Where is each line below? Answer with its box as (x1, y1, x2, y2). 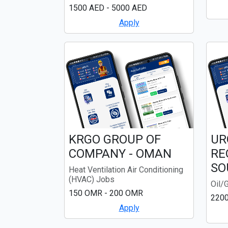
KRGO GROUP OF (69, 132, 161, 147)
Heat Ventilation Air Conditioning (69, 164, 183, 175)
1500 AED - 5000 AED (69, 3, 147, 13)
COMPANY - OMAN (69, 146, 172, 161)
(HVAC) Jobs (69, 174, 115, 184)
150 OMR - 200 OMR (69, 188, 143, 198)
